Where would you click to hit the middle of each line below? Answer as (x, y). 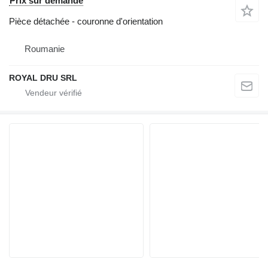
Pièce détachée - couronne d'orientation (86, 21)
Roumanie (45, 48)
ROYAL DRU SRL (43, 77)
